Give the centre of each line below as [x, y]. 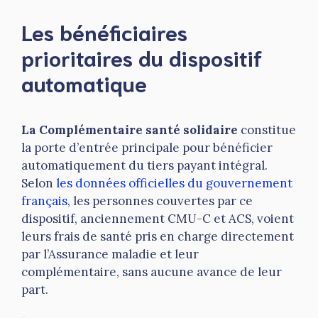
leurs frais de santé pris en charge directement [158, 237]
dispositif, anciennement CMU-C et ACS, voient [158, 219]
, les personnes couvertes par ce [160, 201]
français [44, 201]
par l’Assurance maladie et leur [110, 254]
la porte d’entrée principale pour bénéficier [147, 148]
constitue [267, 130]
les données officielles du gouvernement [174, 183]
